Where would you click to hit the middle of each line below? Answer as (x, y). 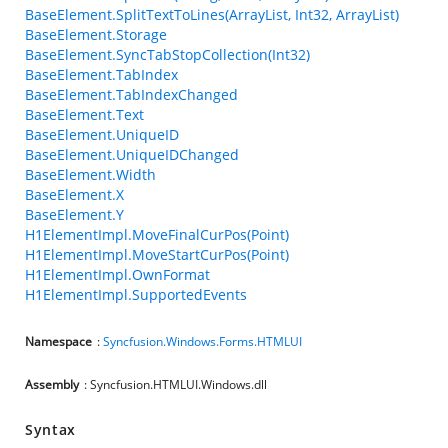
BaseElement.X (74, 194)
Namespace (58, 341)
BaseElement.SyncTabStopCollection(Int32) (167, 54)
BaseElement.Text (84, 114)
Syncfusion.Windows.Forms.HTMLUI (202, 341)
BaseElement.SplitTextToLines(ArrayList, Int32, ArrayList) (212, 14)
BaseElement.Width (90, 174)
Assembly (52, 384)
